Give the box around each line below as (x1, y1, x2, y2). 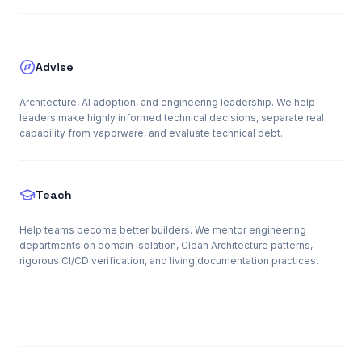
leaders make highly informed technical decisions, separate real (19, 112, 324, 124)
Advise (36, 60, 74, 74)
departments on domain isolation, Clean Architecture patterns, (19, 239, 313, 251)
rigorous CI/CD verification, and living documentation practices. (19, 255, 318, 267)
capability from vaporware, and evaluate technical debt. (19, 127, 283, 139)
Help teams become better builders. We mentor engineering (19, 224, 306, 236)
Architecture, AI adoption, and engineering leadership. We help (19, 96, 315, 108)
